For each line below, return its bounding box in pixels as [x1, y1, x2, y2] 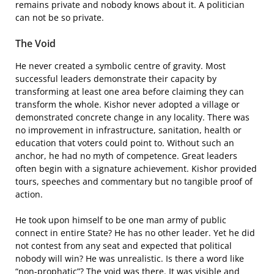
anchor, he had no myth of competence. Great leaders [15, 149, 237, 161]
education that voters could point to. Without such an [15, 136, 234, 149]
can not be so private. [15, 11, 104, 23]
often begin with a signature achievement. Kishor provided [15, 162, 257, 174]
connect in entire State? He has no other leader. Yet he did [15, 226, 255, 239]
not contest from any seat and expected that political [15, 239, 232, 251]
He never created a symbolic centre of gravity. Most [15, 59, 226, 72]
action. [15, 188, 43, 200]
